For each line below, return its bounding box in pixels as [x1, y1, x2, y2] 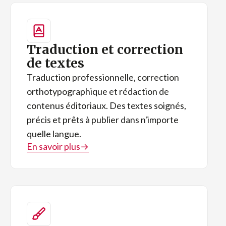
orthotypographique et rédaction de [27, 85, 169, 97]
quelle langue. [27, 128, 81, 139]
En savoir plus [27, 140, 80, 152]
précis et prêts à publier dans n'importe [27, 114, 179, 125]
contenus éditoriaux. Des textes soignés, [27, 99, 186, 111]
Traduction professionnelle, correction [27, 71, 179, 83]
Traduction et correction [27, 41, 183, 58]
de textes [27, 54, 84, 71]
